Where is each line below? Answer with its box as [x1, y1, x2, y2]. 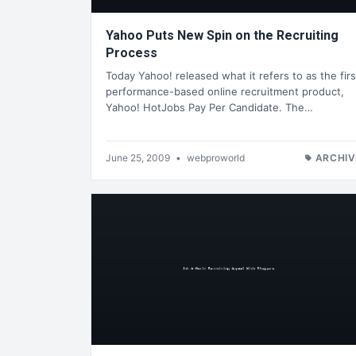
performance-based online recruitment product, [106, 84, 344, 98]
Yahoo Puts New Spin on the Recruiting [106, 28, 339, 44]
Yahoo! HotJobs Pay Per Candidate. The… [106, 100, 313, 114]
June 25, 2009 [106, 151, 172, 164]
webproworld [187, 151, 245, 164]
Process [106, 45, 157, 61]
